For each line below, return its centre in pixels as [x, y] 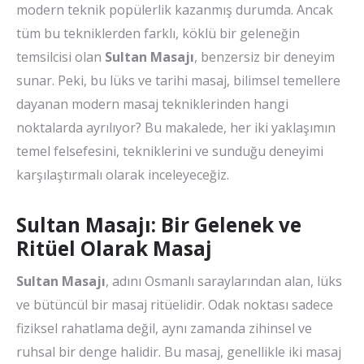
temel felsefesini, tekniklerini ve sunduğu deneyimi [170, 151]
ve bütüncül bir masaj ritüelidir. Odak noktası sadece [175, 305]
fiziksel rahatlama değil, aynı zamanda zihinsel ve [164, 329]
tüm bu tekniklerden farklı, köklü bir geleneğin [158, 33]
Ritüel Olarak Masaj [114, 248]
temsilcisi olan [61, 57]
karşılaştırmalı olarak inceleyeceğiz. [123, 175]
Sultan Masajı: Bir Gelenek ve [159, 225]
